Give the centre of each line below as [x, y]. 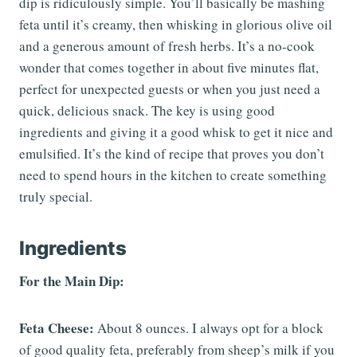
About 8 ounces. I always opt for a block [209, 328]
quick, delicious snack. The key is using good [147, 111]
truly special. [56, 197]
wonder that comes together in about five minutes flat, [169, 68]
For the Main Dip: [72, 281]
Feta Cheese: [57, 328]
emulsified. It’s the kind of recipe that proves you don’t [172, 154]
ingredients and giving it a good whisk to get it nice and [176, 132]
